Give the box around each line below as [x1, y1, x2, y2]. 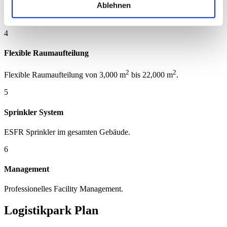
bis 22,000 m [129, 70, 173, 80]
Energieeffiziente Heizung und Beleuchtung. [4, 11, 146, 20]
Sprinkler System [4, 107, 63, 117]
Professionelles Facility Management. [4, 184, 123, 194]
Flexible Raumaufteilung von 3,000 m [4, 70, 126, 80]
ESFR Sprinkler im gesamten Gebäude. [4, 127, 130, 136]
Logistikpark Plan [4, 204, 98, 217]
